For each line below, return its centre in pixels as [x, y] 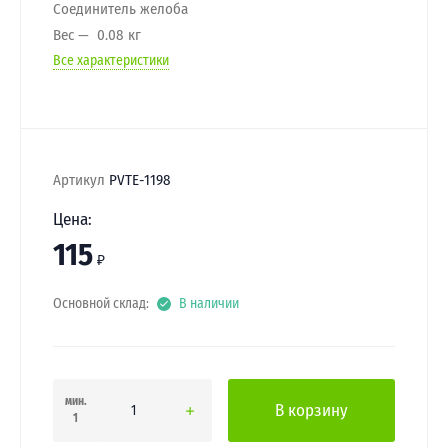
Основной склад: [101, 303]
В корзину [311, 410]
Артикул [79, 180]
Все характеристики [111, 60]
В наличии [208, 303]
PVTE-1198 [140, 180]
